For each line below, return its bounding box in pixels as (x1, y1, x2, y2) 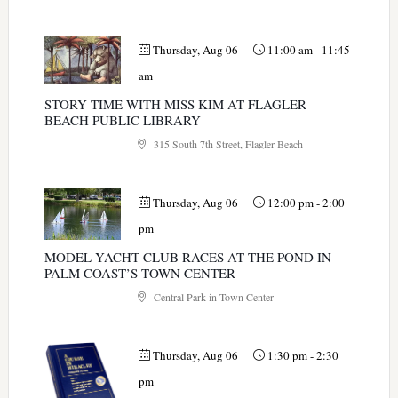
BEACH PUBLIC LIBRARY (44, 111, 201, 130)
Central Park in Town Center (150, 290, 274, 305)
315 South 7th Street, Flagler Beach (150, 137, 303, 152)
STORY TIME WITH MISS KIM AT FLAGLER (44, 95, 306, 114)
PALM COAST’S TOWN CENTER (44, 264, 235, 283)
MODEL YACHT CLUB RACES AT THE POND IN (44, 248, 331, 267)
